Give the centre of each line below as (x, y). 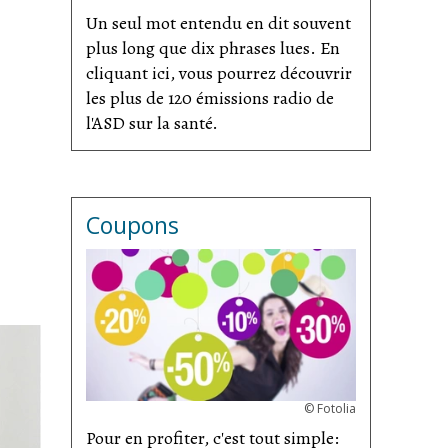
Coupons (132, 224)
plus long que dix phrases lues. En (213, 47)
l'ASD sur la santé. (152, 122)
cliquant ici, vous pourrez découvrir (219, 72)
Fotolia (336, 408)
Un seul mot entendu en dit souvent (218, 22)
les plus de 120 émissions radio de (210, 97)
